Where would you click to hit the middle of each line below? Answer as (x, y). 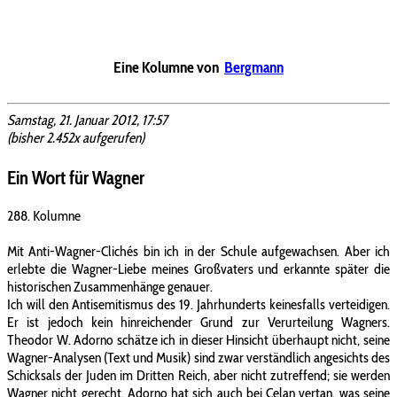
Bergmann (254, 67)
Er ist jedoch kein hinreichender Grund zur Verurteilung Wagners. (198, 323)
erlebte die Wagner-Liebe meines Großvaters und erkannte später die (198, 269)
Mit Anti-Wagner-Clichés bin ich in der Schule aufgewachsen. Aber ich (198, 252)
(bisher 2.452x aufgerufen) (76, 137)
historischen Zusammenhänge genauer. (110, 287)
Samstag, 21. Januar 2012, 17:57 (87, 120)
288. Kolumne (44, 216)
